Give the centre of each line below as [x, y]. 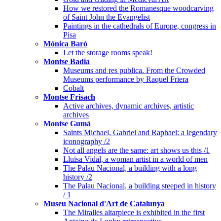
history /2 [78, 177]
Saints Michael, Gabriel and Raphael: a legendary [140, 133]
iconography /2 [87, 142]
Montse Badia [67, 62]
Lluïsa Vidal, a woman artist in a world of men [135, 159]
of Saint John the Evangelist [107, 17]
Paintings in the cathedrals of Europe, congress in [140, 26]
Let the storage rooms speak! [108, 53]
